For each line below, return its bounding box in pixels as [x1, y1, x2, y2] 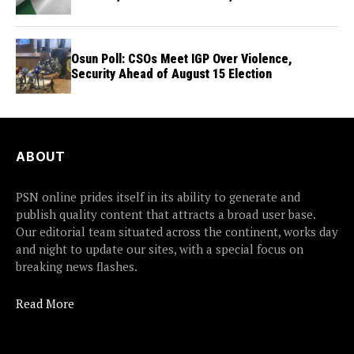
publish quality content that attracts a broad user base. [16, 205, 315, 222]
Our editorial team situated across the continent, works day [16, 223, 338, 239]
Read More [16, 295, 74, 311]
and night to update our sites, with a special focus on [16, 240, 303, 257]
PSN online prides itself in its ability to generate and [16, 188, 300, 205]
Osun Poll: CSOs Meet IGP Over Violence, [71, 51, 292, 66]
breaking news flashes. [16, 258, 137, 274]
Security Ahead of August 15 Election [71, 66, 272, 81]
